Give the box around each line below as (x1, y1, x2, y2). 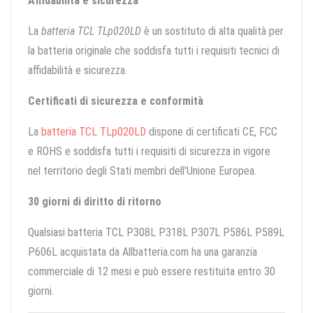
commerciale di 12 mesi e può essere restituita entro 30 (28, 265, 275, 279)
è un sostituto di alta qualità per (141, 24, 284, 38)
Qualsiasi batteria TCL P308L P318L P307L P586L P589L (28, 226, 284, 240)
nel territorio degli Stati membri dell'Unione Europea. (28, 164, 256, 178)
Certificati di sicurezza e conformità (28, 94, 203, 108)
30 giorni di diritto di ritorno (28, 195, 161, 209)
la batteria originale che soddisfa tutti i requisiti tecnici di (28, 44, 279, 58)
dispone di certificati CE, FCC (146, 125, 277, 139)
